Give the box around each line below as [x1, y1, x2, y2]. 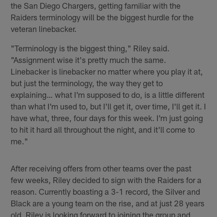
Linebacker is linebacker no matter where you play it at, [11, 66, 203, 76]
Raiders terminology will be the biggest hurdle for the [11, 12, 194, 22]
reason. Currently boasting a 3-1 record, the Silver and [11, 186, 201, 196]
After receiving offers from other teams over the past [11, 163, 192, 173]
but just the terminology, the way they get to [11, 77, 163, 88]
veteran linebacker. [11, 23, 77, 33]
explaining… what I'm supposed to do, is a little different [11, 89, 205, 99]
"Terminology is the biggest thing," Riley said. [11, 43, 170, 53]
